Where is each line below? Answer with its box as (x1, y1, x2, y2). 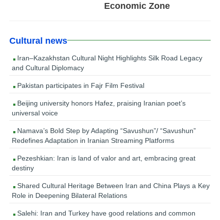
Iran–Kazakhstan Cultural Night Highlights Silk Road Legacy (15, 54, 203, 62)
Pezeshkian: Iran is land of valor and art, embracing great (15, 154, 196, 162)
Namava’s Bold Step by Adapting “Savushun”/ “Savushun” (15, 126, 196, 135)
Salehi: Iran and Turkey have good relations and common (15, 209, 196, 217)
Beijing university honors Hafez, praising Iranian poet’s (15, 99, 186, 107)
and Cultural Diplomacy (12, 63, 84, 72)
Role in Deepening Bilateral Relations (12, 191, 128, 199)
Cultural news (9, 35, 68, 46)
